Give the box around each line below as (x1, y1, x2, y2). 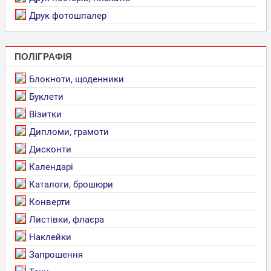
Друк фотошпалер (28, 10, 106, 21)
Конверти (28, 196, 70, 207)
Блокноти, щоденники (28, 73, 124, 85)
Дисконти (28, 143, 71, 155)
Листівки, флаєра (28, 214, 104, 225)
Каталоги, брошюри (28, 178, 113, 190)
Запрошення (28, 249, 83, 260)
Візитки (28, 108, 62, 120)
